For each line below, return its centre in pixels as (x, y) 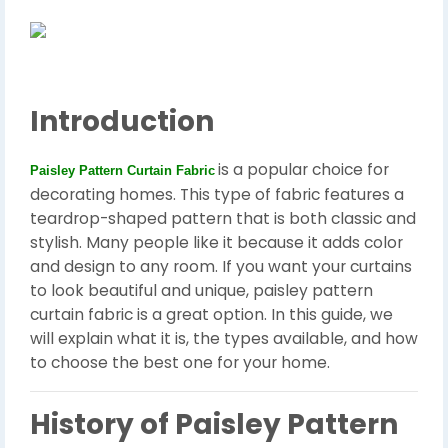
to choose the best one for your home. (180, 362)
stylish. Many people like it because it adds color (216, 242)
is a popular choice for (303, 169)
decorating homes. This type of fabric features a (217, 194)
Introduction (122, 121)
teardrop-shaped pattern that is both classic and (223, 218)
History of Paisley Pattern (214, 424)
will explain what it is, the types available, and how (224, 338)
